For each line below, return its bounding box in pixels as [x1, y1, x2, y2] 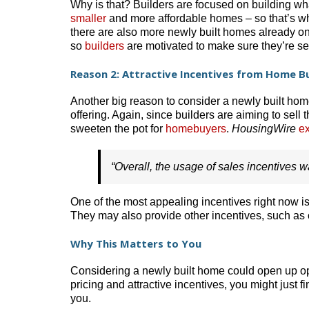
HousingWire [232, 122, 299, 134]
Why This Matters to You [70, 236, 201, 250]
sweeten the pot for [70, 122, 166, 134]
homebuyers [166, 122, 226, 134]
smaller [70, 12, 106, 24]
